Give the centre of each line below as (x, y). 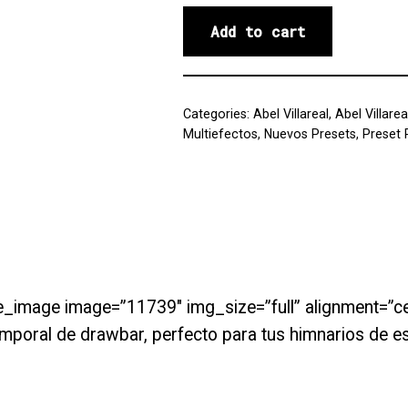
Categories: (218, 114)
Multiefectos (220, 134)
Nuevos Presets (310, 134)
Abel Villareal (291, 114)
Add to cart (257, 31)
